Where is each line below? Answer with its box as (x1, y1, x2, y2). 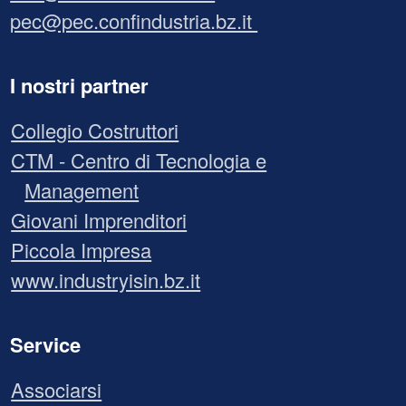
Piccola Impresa (11, 235, 152, 264)
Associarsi (11, 374, 102, 403)
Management (24, 175, 140, 204)
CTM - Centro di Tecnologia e (11, 145, 267, 174)
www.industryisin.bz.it (11, 265, 201, 294)
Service (10, 329, 82, 359)
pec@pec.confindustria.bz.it (10, 5, 258, 34)
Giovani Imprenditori (11, 205, 188, 234)
